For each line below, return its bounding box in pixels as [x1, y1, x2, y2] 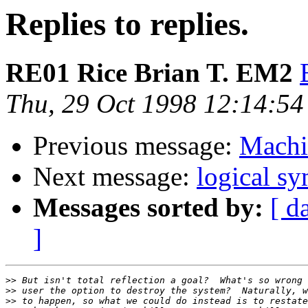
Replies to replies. [5, 6, 249, 42]
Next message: [33, 162, 197, 192]
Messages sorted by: [33, 192, 263, 223]
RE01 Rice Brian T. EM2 [5, 58, 293, 88]
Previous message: [33, 131, 239, 161]
